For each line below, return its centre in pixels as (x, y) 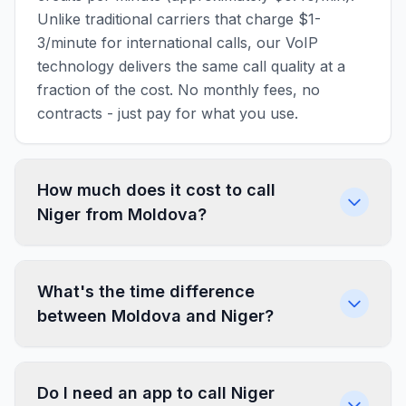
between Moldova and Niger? (155, 316)
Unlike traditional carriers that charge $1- (179, 19)
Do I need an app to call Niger (156, 393)
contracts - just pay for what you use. (168, 113)
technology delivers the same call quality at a (191, 66)
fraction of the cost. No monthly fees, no (179, 90)
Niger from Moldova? (122, 214)
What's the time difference (146, 291)
